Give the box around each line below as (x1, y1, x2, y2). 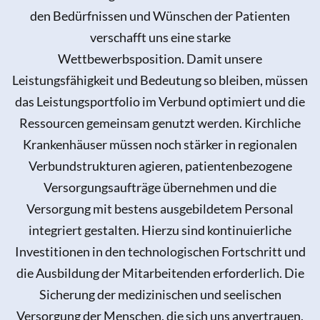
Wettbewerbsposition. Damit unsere (58, 51, 262, 67)
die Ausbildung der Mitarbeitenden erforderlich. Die (16, 265, 304, 281)
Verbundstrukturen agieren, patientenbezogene (28, 158, 292, 174)
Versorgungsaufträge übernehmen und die (44, 179, 276, 196)
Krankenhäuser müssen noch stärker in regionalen (23, 136, 297, 153)
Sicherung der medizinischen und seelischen (39, 286, 281, 303)
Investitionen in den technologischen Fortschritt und (14, 244, 306, 260)
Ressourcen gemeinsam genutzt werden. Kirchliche (19, 115, 301, 131)
